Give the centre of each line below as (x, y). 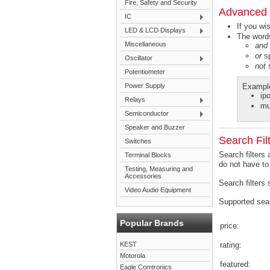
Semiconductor (147, 113)
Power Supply (145, 86)
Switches (138, 141)
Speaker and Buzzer (155, 127)
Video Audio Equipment (158, 190)
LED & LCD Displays (155, 30)
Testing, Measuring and (159, 169)
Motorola (133, 256)
